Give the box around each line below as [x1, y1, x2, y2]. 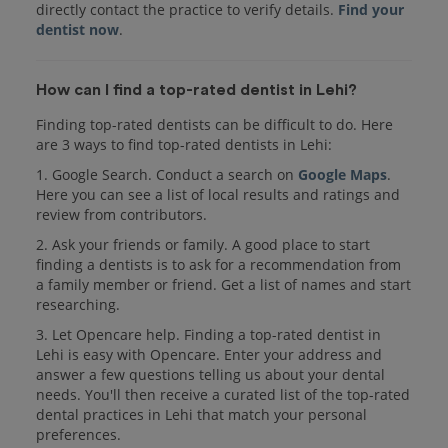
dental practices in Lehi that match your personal [36, 404, 367, 424]
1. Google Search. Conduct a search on [36, 164, 298, 184]
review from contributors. [36, 204, 207, 224]
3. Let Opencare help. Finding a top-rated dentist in [36, 324, 381, 344]
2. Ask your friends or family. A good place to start [36, 234, 370, 254]
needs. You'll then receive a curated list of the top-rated [36, 384, 410, 404]
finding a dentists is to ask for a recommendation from [36, 254, 401, 274]
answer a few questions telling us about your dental [36, 364, 385, 384]
